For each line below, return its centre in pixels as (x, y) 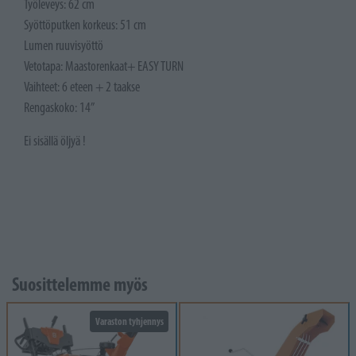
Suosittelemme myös (80, 284)
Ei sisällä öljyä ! (55, 141)
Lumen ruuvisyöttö (64, 46)
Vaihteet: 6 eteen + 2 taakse (82, 87)
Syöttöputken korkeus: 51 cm (85, 25)
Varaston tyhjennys (129, 322)
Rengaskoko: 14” (59, 108)
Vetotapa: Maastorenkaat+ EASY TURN (104, 66)
